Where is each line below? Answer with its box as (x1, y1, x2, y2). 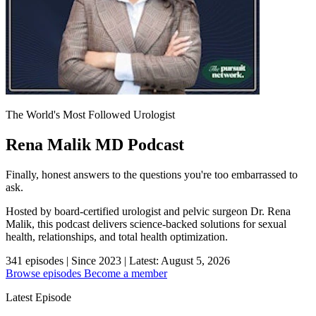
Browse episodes (6, 267, 84, 279)
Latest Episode (6, 291, 71, 303)
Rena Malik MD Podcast (6, 135, 184, 154)
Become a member (84, 267, 167, 279)
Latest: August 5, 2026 (129, 254, 230, 267)
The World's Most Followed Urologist (6, 109, 175, 121)
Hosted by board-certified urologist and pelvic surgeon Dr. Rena (6, 205, 291, 217)
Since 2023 (71, 254, 121, 267)
